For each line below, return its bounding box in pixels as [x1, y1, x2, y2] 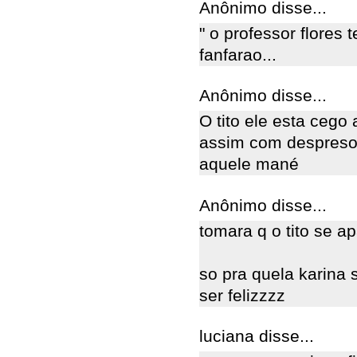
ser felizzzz [199, 285, 285, 305]
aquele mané [199, 155, 299, 175]
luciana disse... [199, 327, 314, 347]
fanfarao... [199, 45, 277, 65]
